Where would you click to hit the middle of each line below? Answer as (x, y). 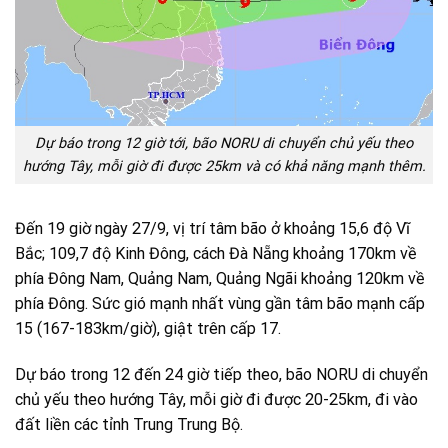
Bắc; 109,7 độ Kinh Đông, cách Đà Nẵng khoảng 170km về (216, 254)
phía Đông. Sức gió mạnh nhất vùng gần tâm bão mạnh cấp (220, 304)
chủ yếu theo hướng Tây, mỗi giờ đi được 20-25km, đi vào (216, 400)
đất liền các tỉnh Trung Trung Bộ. (129, 425)
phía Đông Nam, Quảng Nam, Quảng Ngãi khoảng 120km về (220, 279)
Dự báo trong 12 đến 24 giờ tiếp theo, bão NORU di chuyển (221, 375)
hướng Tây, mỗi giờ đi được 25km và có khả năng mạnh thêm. (224, 166)
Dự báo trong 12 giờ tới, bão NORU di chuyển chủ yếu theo (224, 143)
